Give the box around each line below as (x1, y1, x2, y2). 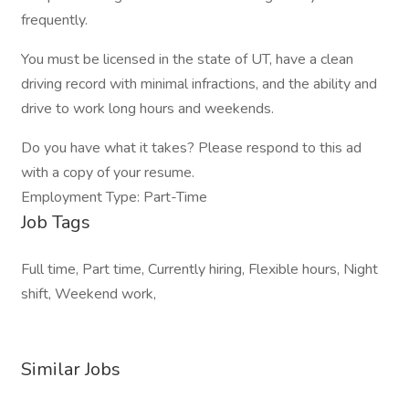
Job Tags (21, 210, 90, 235)
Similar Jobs (21, 357, 121, 382)
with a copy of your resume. (21, 163, 194, 183)
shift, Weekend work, (21, 284, 156, 304)
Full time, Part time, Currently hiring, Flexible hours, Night (21, 259, 378, 279)
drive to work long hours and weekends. (21, 99, 274, 119)
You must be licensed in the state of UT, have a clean (21, 49, 353, 69)
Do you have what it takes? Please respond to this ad (21, 138, 362, 158)
